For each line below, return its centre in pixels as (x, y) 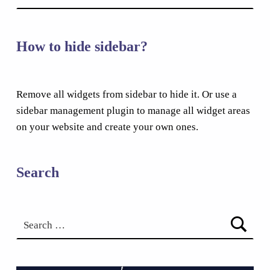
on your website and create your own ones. (107, 127)
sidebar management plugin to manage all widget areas (133, 111)
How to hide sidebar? (82, 46)
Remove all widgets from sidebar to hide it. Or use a (126, 95)
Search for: (23, 212)
